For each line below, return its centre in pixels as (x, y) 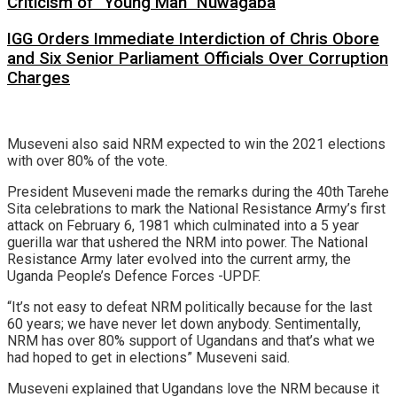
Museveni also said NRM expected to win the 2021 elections (196, 144)
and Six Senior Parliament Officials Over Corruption (198, 59)
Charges (39, 78)
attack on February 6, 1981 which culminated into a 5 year (183, 225)
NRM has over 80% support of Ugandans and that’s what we (191, 340)
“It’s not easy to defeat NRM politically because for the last (190, 307)
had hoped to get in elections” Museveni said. (148, 357)
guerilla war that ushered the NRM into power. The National (187, 242)
